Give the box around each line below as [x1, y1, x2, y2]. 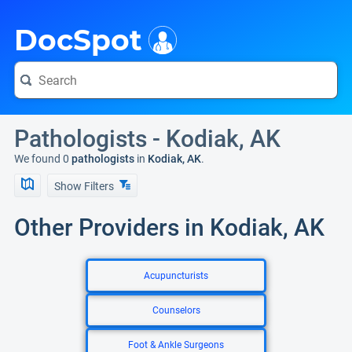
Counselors [152, 305, 200, 316]
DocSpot [14, 23, 142, 57]
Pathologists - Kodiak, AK [14, 125, 280, 152]
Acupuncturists [144, 270, 208, 281]
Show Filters [54, 180, 116, 192]
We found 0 [14, 152, 69, 165]
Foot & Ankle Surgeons [128, 339, 224, 350]
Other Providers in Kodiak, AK [14, 214, 324, 241]
